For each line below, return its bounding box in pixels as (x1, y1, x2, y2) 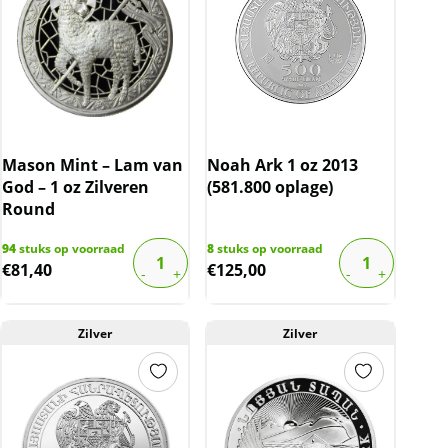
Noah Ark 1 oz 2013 (207, 153, 359, 176)
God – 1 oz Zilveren (2, 175, 149, 198)
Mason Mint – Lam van (2, 153, 183, 176)
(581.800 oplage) (207, 175, 334, 198)
